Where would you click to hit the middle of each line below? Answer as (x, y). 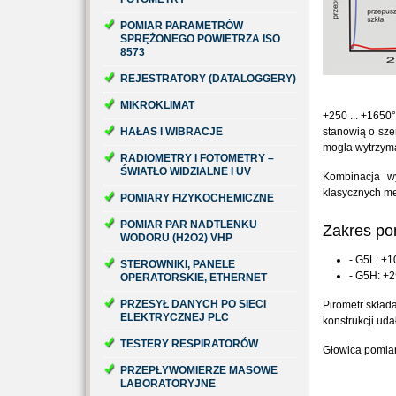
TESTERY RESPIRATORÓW (189, 344)
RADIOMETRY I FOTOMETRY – (197, 158)
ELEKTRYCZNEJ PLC (175, 317)
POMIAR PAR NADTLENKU (189, 225)
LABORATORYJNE (168, 384)
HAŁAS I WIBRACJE (171, 132)
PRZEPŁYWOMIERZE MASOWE (199, 370)
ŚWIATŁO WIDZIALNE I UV (186, 171)
